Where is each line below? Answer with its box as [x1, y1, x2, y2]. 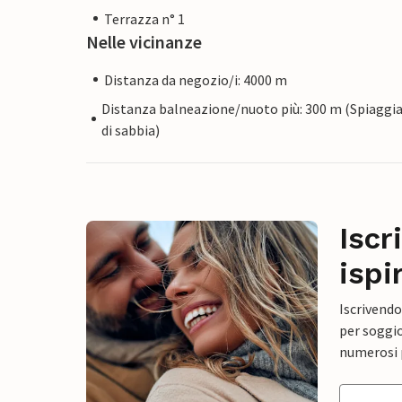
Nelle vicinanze [86, 30, 202, 53]
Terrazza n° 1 [104, 9, 185, 28]
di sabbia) [101, 120, 161, 139]
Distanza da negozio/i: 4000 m [104, 70, 287, 89]
